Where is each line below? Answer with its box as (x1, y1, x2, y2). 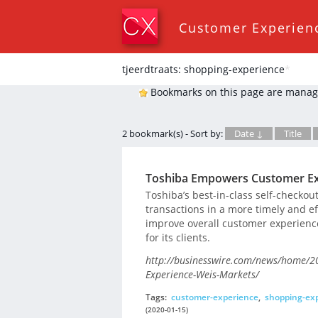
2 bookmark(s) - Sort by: (122, 127, 225, 140)
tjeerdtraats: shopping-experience (122, 62, 285, 76)
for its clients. (145, 230, 210, 244)
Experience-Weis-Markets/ (145, 268, 259, 282)
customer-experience (170, 290, 258, 303)
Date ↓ (234, 127, 263, 140)
